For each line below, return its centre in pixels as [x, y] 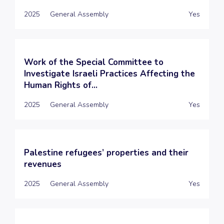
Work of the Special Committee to [94, 62]
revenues [43, 164]
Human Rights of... [61, 85]
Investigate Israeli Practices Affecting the [109, 73]
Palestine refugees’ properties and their [106, 152]
